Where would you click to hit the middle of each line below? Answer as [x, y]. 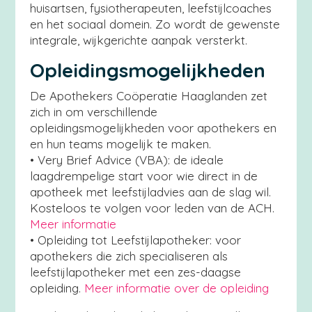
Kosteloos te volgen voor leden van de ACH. [152, 208]
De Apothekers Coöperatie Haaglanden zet [148, 96]
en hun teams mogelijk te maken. [120, 144]
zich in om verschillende [93, 112]
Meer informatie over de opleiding [176, 288]
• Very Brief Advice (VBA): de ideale [126, 160]
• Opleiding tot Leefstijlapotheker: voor [135, 240]
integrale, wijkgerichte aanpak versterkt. [138, 40]
